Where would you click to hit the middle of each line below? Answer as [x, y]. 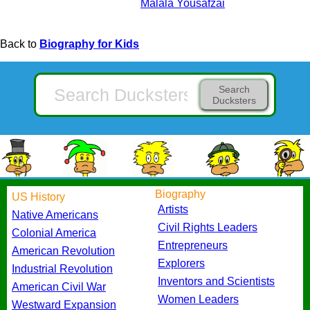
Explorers [181, 264]
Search [234, 90]
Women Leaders [198, 300]
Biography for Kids [89, 44]
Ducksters [234, 101]
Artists [173, 210]
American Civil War [59, 287]
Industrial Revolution [62, 269]
